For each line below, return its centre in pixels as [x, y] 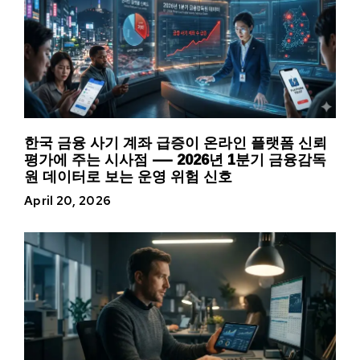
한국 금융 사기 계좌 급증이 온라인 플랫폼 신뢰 [176, 143]
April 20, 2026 [68, 201]
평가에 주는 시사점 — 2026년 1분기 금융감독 [175, 160]
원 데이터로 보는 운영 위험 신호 [128, 176]
